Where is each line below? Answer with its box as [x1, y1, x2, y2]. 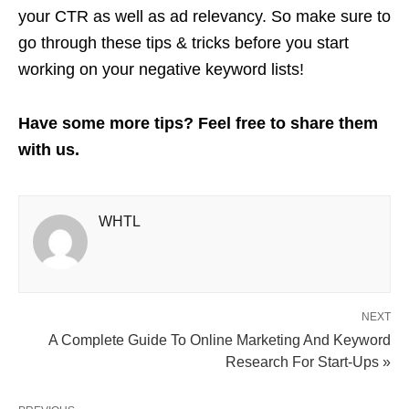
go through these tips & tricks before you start [18, 33, 349, 52]
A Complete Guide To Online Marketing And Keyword [48, 331, 391, 348]
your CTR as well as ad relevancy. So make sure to [18, 6, 391, 26]
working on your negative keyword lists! [18, 59, 304, 79]
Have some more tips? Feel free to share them [18, 113, 378, 132]
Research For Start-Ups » [225, 353, 391, 370]
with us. [18, 140, 79, 159]
